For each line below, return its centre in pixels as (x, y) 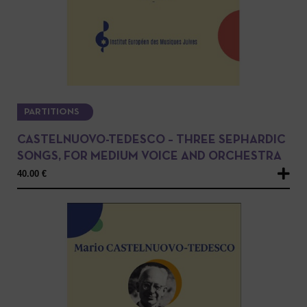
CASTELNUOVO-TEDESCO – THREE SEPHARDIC (151, 140)
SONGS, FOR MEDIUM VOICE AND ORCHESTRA (149, 157)
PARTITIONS (52, 112)
